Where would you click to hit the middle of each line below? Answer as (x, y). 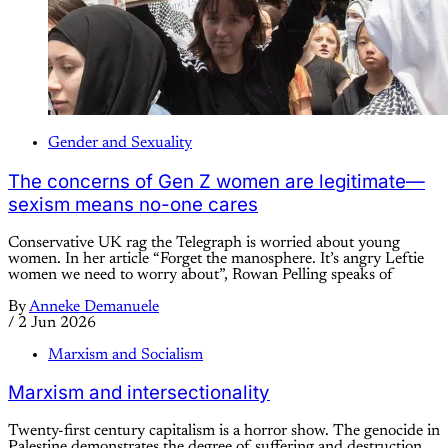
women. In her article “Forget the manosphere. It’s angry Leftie (216, 258)
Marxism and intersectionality (139, 393)
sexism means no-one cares (133, 205)
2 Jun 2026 (57, 322)
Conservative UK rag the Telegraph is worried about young (204, 242)
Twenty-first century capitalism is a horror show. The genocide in (224, 431)
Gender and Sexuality (120, 143)
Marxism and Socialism (125, 354)
